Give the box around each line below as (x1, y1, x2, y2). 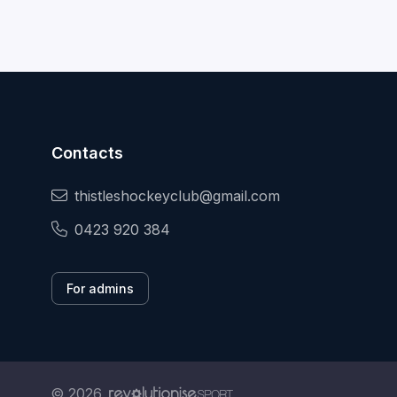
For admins (66, 281, 134, 297)
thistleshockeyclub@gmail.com (74, 187, 280, 206)
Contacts (51, 144, 123, 163)
